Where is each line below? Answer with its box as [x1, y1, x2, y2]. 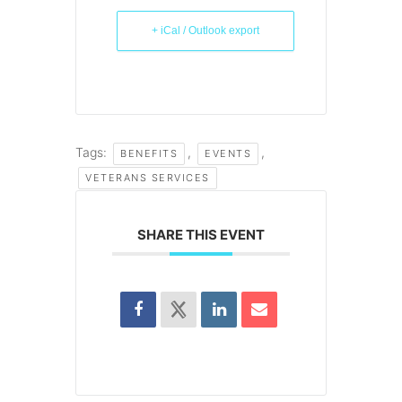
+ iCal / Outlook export [152, 23, 259, 37]
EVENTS [205, 146, 251, 160]
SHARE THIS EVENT [137, 225, 265, 243]
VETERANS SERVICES [85, 170, 210, 184]
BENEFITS [120, 146, 178, 160]
